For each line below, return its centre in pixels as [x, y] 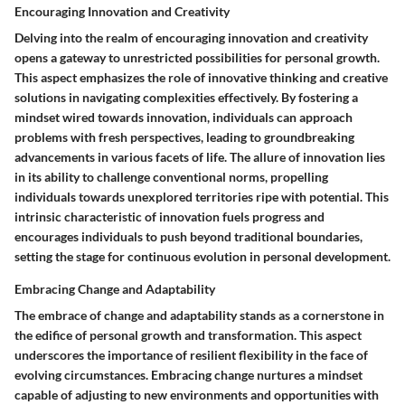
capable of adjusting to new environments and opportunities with [197, 395]
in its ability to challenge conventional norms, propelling [171, 177]
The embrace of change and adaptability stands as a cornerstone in [199, 315]
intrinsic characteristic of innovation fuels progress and [170, 217]
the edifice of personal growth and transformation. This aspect [188, 335]
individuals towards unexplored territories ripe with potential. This [202, 197]
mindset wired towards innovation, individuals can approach [184, 117]
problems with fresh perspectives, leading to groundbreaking [184, 137]
